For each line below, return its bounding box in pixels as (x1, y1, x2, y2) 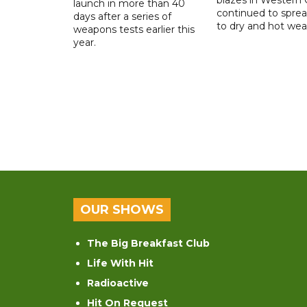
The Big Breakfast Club (87, 236, 210, 249)
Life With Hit (87, 256, 153, 269)
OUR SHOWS (80, 201, 164, 217)
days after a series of (73, 10, 171, 23)
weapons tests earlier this (73, 23, 195, 36)
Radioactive (87, 276, 149, 289)
